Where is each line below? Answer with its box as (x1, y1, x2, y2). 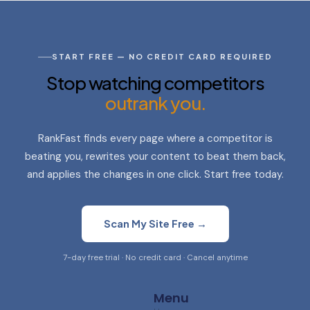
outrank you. (104, 91, 206, 115)
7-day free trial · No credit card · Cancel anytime (62, 253, 248, 264)
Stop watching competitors (46, 71, 264, 95)
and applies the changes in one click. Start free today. (26, 167, 284, 182)
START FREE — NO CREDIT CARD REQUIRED (51, 52, 273, 62)
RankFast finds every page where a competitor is (37, 131, 273, 146)
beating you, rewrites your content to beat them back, (24, 149, 286, 164)
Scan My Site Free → (103, 217, 207, 230)
